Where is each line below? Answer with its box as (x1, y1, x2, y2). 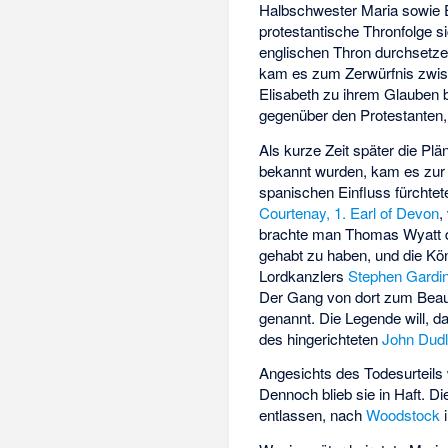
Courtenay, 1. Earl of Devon (259, 201, 440, 223)
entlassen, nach (259, 404, 367, 426)
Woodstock (366, 404, 441, 426)
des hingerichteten (259, 327, 383, 349)
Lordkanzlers (259, 264, 349, 286)
